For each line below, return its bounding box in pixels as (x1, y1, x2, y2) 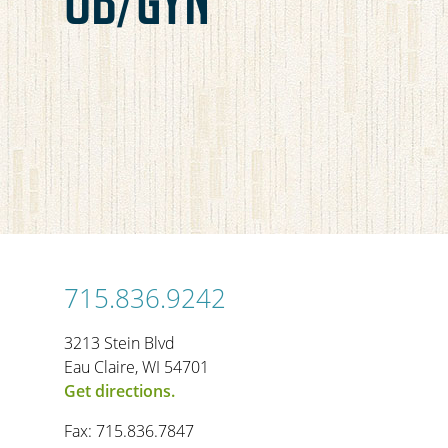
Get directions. (64, 380, 175, 403)
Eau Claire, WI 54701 (64, 356, 209, 379)
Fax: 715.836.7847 (64, 420, 194, 443)
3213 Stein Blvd (64, 332, 175, 355)
